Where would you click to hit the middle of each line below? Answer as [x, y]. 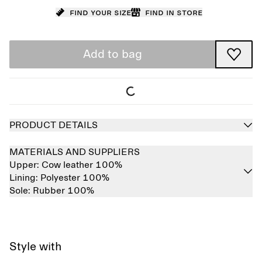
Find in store [173, 12]
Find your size [100, 12]
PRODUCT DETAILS [54, 125]
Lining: [25, 178]
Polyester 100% [75, 178]
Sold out [119, 253]
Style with [36, 247]
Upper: [25, 165]
